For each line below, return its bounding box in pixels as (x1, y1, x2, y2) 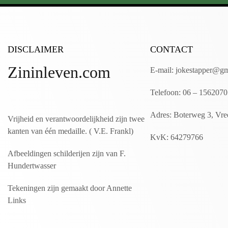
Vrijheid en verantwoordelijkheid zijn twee (8, 115, 145, 123)
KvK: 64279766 (150, 133, 203, 141)
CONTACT (150, 44, 193, 54)
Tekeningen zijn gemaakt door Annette (8, 184, 132, 192)
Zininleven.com (8, 63, 110, 81)
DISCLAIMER (8, 44, 64, 54)
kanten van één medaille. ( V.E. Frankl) (8, 127, 133, 135)
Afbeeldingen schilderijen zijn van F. (8, 149, 126, 158)
